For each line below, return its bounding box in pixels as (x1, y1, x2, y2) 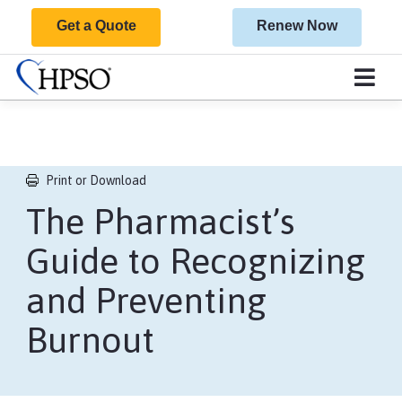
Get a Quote (56, 17, 136, 33)
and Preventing (25, 280, 267, 320)
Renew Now (257, 17, 337, 33)
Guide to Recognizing (25, 240, 365, 281)
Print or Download (45, 173, 146, 188)
